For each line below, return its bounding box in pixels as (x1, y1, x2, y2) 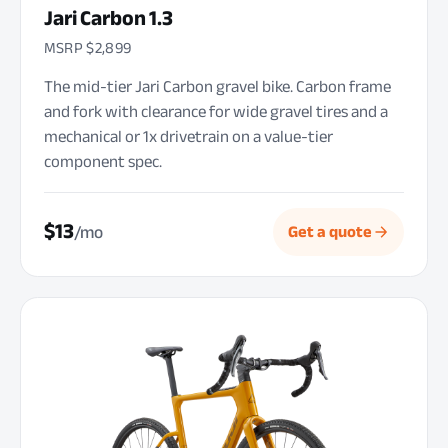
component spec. (43, 146, 162, 178)
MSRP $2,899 (43, 32, 132, 63)
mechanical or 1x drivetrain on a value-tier (43, 121, 333, 153)
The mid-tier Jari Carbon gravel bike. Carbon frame (43, 71, 391, 103)
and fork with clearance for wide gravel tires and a (43, 96, 388, 128)
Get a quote (287, 216, 372, 247)
